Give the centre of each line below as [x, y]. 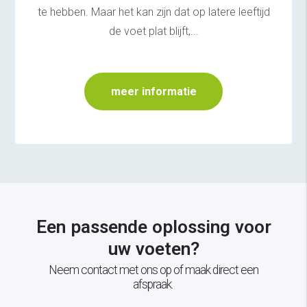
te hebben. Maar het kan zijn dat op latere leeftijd [153, 12]
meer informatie [153, 91]
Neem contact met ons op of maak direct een [153, 270]
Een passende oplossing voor [153, 226]
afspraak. [153, 284]
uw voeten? [153, 248]
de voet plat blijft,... [153, 31]
